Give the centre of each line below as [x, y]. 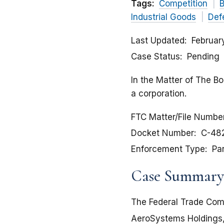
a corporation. [159, 94]
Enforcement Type [168, 149]
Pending [203, 57]
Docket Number [162, 133]
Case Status [155, 57]
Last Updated [158, 41]
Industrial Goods [163, 17]
